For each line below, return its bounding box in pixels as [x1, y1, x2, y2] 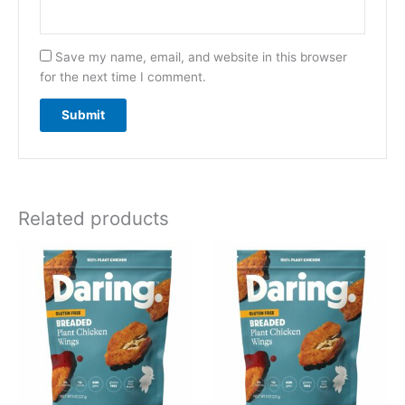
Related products [18, 206, 169, 230]
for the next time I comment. [39, 69, 206, 84]
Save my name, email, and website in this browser [54, 49, 347, 64]
